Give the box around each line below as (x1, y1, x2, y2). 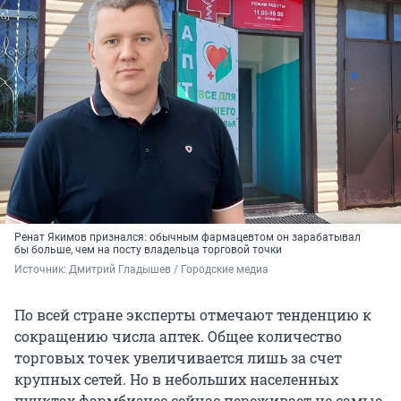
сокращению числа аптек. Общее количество (14, 327, 342, 346)
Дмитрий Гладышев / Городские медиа (69, 263, 269, 277)
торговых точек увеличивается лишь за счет (14, 348, 342, 368)
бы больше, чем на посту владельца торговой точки (14, 243, 282, 257)
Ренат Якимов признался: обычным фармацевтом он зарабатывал (14, 231, 361, 244)
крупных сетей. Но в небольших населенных (14, 370, 338, 389)
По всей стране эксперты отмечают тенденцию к (14, 305, 371, 325)
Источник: (14, 263, 69, 277)
